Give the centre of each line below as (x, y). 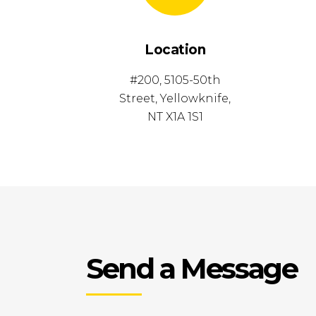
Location (175, 50)
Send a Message (192, 268)
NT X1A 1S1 (175, 117)
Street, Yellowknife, (175, 98)
